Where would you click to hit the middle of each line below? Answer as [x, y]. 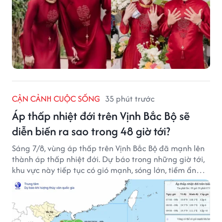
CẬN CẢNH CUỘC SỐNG [56, 98]
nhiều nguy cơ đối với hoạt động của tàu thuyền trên [107, 181]
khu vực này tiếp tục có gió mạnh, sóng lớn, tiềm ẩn [104, 170]
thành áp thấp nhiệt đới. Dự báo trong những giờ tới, [108, 159]
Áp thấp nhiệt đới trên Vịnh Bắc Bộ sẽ [101, 115]
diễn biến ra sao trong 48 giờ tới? [91, 131]
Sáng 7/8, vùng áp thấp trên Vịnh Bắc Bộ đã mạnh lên [108, 148]
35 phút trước [130, 98]
